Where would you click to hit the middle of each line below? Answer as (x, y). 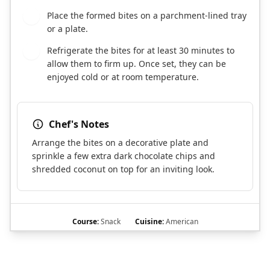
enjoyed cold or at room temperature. (123, 77)
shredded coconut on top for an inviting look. (123, 169)
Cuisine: (149, 222)
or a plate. (67, 29)
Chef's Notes (79, 124)
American (181, 222)
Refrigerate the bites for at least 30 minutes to (141, 51)
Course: (85, 222)
